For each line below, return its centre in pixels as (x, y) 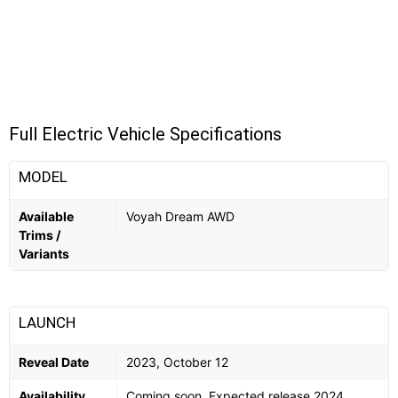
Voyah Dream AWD (180, 216)
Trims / (40, 235)
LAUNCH (49, 322)
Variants (44, 253)
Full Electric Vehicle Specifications (145, 134)
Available (46, 216)
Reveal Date (54, 362)
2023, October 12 (177, 362)
